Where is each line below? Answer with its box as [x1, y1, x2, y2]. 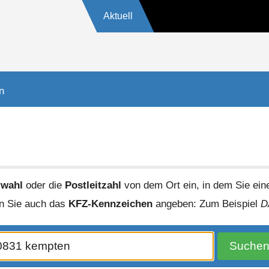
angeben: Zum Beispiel [153, 197, 261, 210]
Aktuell [103, 11, 133, 21]
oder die [22, 178, 65, 191]
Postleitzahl [64, 178, 121, 191]
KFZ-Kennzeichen [68, 197, 153, 210]
